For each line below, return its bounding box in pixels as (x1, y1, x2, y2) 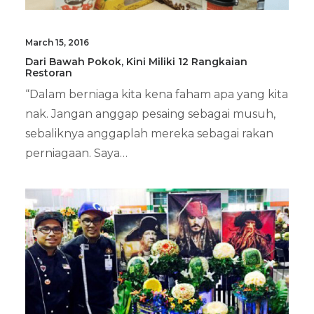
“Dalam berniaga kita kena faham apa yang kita (25, 88, 288, 102)
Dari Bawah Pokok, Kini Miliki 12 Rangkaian (25, 55, 247, 69)
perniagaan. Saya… (25, 146, 128, 161)
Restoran (25, 67, 72, 80)
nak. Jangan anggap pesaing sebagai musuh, (25, 107, 275, 121)
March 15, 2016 (25, 37, 89, 48)
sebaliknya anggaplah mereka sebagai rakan (25, 127, 273, 141)
